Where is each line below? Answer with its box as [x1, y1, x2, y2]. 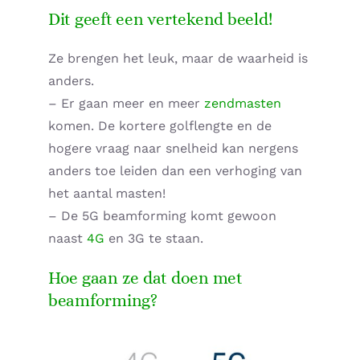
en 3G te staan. [104, 231, 203, 247]
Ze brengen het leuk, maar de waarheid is [48, 51, 308, 67]
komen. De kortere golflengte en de [48, 118, 272, 134]
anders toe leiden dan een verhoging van [48, 163, 302, 179]
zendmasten [204, 96, 281, 112]
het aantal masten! [48, 186, 166, 202]
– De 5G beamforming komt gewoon [48, 208, 276, 224]
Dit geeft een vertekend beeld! [48, 10, 273, 30]
